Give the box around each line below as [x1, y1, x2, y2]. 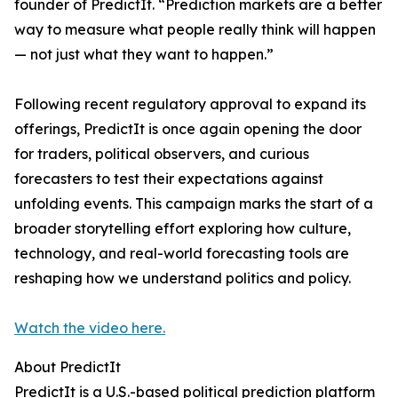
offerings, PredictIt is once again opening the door [14, 120, 362, 138]
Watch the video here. [14, 319, 165, 337]
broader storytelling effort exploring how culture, [14, 219, 351, 237]
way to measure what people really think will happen [14, 20, 376, 38]
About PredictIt [14, 358, 124, 376]
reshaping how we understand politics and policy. [14, 269, 354, 287]
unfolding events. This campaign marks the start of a [14, 195, 373, 212]
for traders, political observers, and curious [14, 145, 309, 163]
